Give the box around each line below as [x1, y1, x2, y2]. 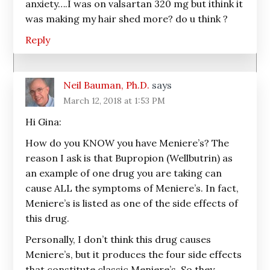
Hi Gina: [25, 116, 62, 128]
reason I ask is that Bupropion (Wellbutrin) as [25, 152, 233, 164]
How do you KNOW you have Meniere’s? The [25, 137, 230, 149]
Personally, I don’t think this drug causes [25, 233, 212, 245]
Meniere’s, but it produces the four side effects [25, 248, 242, 260]
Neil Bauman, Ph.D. [63, 79, 150, 91]
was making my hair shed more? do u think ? [25, 13, 228, 25]
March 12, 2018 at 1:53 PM [63, 95, 166, 106]
